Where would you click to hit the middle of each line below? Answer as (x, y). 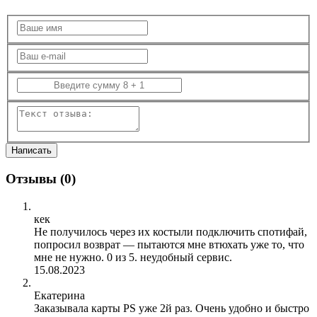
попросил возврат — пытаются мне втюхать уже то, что (169, 244)
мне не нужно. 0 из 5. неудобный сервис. (133, 257)
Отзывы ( (35, 179)
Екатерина (59, 295)
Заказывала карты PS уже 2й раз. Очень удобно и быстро (172, 308)
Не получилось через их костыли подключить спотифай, (171, 231)
